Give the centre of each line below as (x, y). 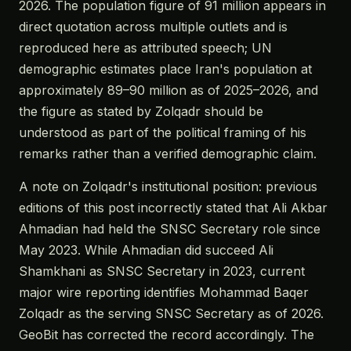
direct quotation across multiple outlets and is (153, 27)
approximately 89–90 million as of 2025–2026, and (168, 90)
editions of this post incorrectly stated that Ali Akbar (173, 208)
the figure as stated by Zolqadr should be (141, 111)
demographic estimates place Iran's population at (165, 69)
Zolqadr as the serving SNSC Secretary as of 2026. (171, 313)
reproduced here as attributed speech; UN (145, 48)
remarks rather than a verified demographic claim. (168, 154)
